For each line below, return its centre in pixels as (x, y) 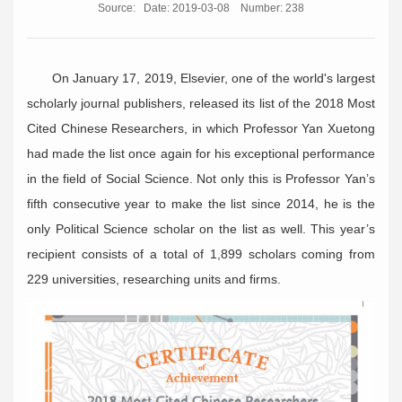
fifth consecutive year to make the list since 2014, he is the (201, 203)
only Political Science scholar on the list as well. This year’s (201, 228)
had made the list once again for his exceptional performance (201, 153)
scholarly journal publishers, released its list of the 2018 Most (201, 103)
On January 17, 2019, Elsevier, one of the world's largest (214, 78)
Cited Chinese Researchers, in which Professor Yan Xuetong (201, 128)
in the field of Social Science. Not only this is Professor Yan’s (201, 178)
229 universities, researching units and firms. (154, 279)
